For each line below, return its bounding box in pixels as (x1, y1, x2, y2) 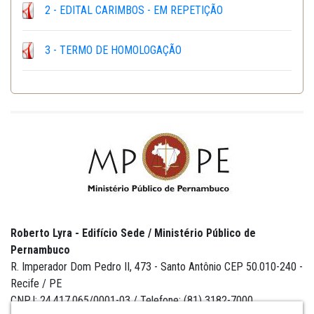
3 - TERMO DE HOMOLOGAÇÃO (45, 43, 182, 57)
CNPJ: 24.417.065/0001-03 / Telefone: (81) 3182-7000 (11, 294, 253, 308)
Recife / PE (11, 277, 62, 291)
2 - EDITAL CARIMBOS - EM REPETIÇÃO (45, 4, 223, 18)
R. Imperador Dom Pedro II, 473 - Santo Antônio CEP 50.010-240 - (11, 260, 303, 274)
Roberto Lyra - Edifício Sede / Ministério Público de (11, 226, 256, 240)
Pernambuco (11, 243, 70, 257)
